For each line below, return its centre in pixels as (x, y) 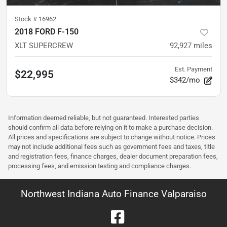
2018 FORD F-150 (47, 32)
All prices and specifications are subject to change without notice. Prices (112, 137)
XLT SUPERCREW (44, 46)
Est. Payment (194, 69)
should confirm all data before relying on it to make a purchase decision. (110, 128)
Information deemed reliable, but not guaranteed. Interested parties (104, 118)
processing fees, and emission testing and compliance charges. (100, 166)
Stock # (27, 19)
